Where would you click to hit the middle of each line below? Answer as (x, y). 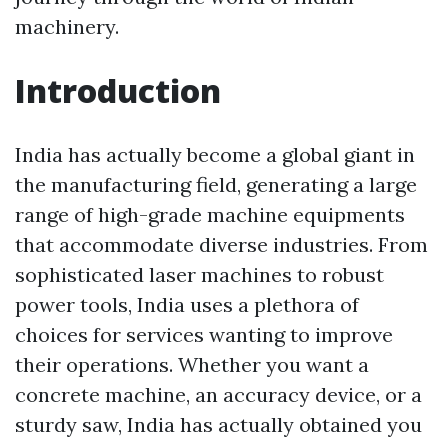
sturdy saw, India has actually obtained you (218, 425)
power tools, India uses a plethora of (187, 305)
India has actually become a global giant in (215, 155)
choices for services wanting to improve (204, 335)
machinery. (67, 27)
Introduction (118, 91)
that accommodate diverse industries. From (221, 245)
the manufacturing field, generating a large (216, 185)
